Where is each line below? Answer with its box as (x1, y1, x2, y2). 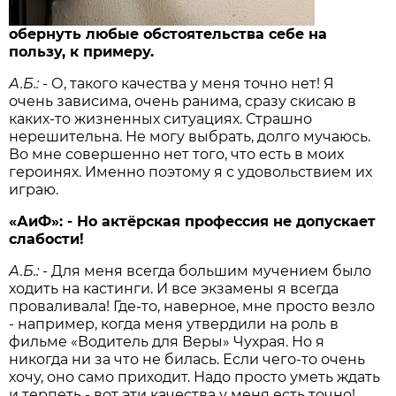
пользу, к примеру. (9, 43, 155, 61)
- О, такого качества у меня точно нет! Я (42, 75, 335, 93)
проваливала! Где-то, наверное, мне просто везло (9, 298, 376, 316)
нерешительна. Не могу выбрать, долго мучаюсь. (9, 128, 371, 146)
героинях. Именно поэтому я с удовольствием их (9, 164, 373, 181)
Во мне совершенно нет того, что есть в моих (9, 146, 345, 164)
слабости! (9, 231, 85, 248)
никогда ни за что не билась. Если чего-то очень (9, 351, 366, 369)
